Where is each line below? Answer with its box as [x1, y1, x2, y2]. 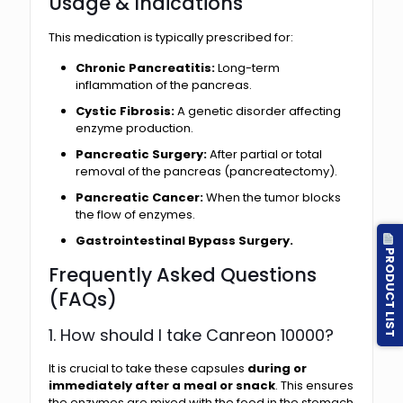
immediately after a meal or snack [49, 376, 275, 394]
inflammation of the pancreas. [76, 76, 252, 94]
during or [247, 359, 307, 377]
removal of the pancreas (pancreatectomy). [76, 162, 337, 180]
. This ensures [275, 376, 354, 394]
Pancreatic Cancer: [76, 188, 203, 206]
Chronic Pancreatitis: [76, 58, 215, 76]
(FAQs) [49, 285, 117, 312]
